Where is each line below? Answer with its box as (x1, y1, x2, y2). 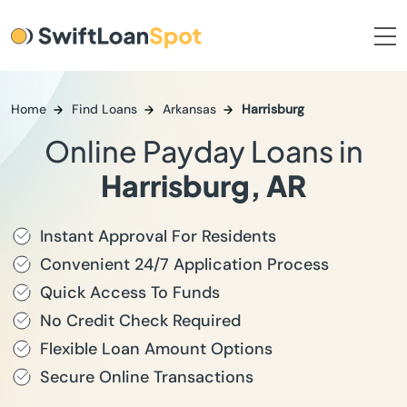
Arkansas (163, 101, 216, 117)
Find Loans (72, 101, 137, 117)
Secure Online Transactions (40, 366, 253, 388)
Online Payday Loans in (44, 133, 363, 169)
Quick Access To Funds (40, 282, 220, 303)
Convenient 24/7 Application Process (40, 253, 329, 275)
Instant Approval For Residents (40, 225, 276, 247)
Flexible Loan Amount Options (40, 338, 273, 360)
